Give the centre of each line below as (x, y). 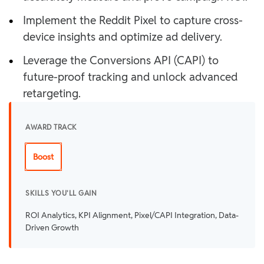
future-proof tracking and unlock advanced (130, 77)
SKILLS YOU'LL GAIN (61, 193)
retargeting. (52, 93)
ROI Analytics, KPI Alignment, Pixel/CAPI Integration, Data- (132, 215)
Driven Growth (52, 227)
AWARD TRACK (51, 127)
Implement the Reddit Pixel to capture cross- (133, 20)
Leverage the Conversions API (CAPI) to (121, 60)
